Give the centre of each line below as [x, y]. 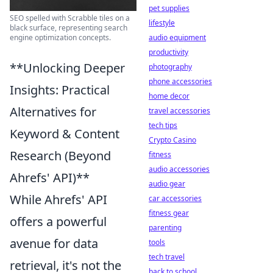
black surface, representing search [69, 27]
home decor [169, 96]
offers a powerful [58, 221]
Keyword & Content [65, 133]
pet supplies [169, 8]
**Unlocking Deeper [67, 68]
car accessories [175, 198]
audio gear [167, 184]
